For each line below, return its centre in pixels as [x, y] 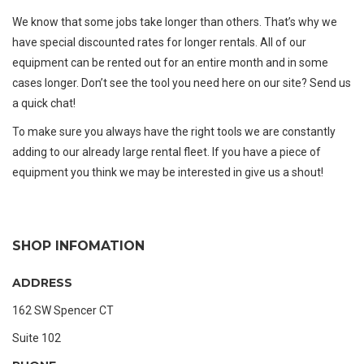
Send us [330, 83]
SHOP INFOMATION [78, 246]
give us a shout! [284, 172]
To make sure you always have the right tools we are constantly [174, 132]
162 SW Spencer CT [63, 310]
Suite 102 [37, 338]
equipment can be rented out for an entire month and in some [170, 63]
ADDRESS [42, 283]
